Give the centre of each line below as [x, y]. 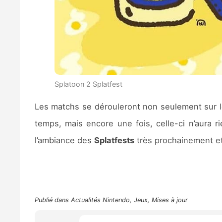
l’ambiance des [64, 140]
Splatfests [114, 140]
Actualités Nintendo [100, 200]
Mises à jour [169, 200]
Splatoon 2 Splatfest [88, 84]
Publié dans [53, 200]
